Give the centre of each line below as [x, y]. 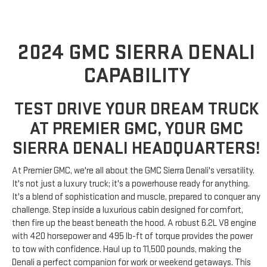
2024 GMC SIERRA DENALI [136, 52]
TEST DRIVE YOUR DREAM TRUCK [136, 109]
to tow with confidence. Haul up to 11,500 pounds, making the [127, 249]
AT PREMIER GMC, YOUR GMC [136, 128]
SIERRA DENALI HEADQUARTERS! [136, 148]
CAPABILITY [136, 76]
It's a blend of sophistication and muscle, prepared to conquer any [136, 197]
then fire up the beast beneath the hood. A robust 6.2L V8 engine [134, 223]
